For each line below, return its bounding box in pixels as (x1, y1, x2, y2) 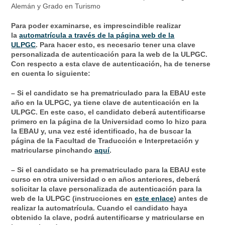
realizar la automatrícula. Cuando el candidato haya (11, 204, 188, 212)
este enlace (135, 194, 174, 203)
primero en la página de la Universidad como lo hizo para (11, 118, 207, 126)
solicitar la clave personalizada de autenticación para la (11, 185, 202, 193)
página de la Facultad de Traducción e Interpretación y (11, 137, 199, 145)
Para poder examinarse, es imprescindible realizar (11, 22, 181, 30)
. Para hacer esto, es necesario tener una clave (36, 41, 196, 49)
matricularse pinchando (11, 146, 95, 155)
